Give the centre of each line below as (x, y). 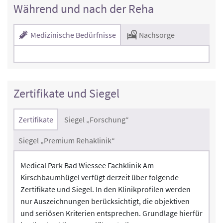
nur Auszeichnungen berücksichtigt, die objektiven (105, 201)
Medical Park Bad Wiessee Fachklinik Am (87, 165)
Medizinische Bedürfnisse (72, 35)
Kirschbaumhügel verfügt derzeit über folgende (100, 177)
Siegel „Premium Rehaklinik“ (67, 140)
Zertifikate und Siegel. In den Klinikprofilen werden (106, 189)
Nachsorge (156, 35)
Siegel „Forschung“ (97, 119)
